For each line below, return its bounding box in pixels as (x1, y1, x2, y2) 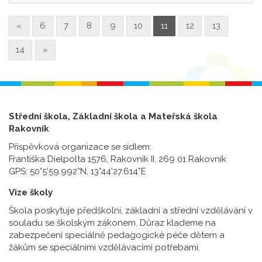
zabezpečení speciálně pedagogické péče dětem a (9, 230, 225, 241)
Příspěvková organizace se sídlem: (9, 142, 151, 153)
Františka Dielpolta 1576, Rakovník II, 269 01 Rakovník (9, 154, 226, 165)
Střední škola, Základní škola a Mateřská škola (9, 111, 218, 122)
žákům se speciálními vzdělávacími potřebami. (9, 242, 200, 253)
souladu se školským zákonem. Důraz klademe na (9, 218, 216, 229)
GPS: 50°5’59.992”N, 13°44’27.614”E (9, 166, 146, 177)
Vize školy (9, 187, 53, 198)
